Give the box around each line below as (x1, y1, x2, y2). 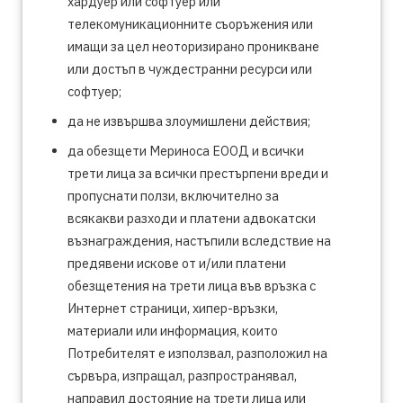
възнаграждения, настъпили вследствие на (67, 232, 331, 249)
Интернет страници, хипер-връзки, (67, 300, 278, 317)
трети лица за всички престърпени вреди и (67, 165, 328, 182)
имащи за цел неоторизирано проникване (67, 38, 319, 55)
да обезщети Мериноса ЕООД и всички (67, 142, 304, 159)
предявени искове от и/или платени (67, 255, 286, 272)
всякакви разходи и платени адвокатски (67, 210, 316, 227)
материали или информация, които (67, 322, 278, 339)
